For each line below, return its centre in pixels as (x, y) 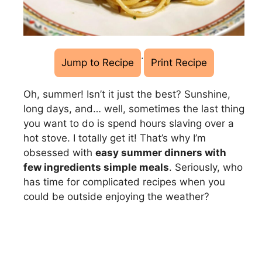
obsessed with (59, 152)
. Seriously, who (206, 167)
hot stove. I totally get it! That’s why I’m (115, 138)
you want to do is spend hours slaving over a (129, 123)
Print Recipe (179, 62)
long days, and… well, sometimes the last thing (134, 108)
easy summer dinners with (161, 152)
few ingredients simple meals (96, 167)
